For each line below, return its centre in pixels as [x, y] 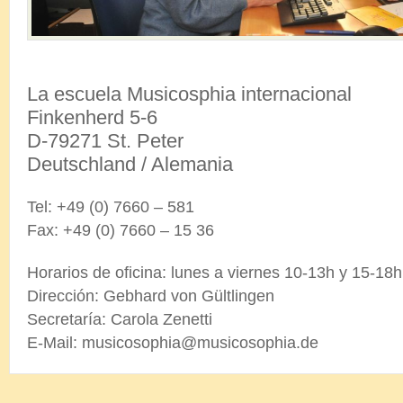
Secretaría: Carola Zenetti [120, 320]
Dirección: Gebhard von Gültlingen [151, 296]
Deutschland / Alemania [130, 165]
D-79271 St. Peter [105, 141]
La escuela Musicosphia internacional [189, 94]
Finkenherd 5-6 [92, 118]
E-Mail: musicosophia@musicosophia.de [173, 343]
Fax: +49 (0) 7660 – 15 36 [121, 231]
